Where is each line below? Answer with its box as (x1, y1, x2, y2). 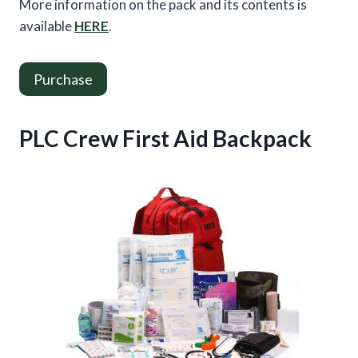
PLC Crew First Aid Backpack (19, 125, 312, 153)
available (19, 17, 74, 34)
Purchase (34, 70, 93, 89)
